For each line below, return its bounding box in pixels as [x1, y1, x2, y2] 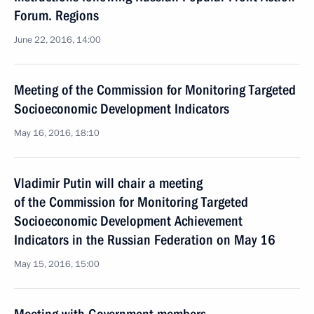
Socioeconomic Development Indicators [14, 100, 229, 117]
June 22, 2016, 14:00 [14, 34, 101, 46]
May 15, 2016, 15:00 [14, 258, 100, 271]
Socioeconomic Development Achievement [14, 212, 243, 229]
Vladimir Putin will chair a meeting [14, 175, 203, 191]
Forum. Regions [14, 7, 99, 24]
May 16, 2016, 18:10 [14, 127, 100, 139]
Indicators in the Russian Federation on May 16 [14, 231, 275, 248]
